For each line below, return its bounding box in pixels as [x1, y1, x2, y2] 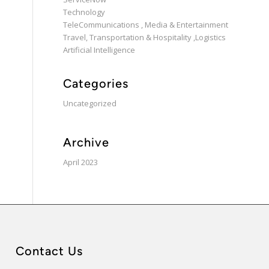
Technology [63, 7, 106, 17]
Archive [63, 135, 110, 150]
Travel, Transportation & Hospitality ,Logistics [63, 32, 226, 43]
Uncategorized [63, 98, 117, 109]
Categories [63, 76, 129, 91]
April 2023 [63, 157, 98, 168]
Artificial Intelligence [63, 44, 136, 55]
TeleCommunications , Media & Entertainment [63, 19, 229, 30]
